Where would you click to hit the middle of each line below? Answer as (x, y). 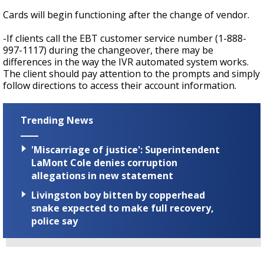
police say (55, 221)
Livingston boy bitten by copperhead (118, 195)
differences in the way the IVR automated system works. (126, 62)
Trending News (57, 120)
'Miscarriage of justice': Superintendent (126, 150)
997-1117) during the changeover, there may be (108, 50)
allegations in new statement (102, 176)
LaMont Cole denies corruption (104, 163)
